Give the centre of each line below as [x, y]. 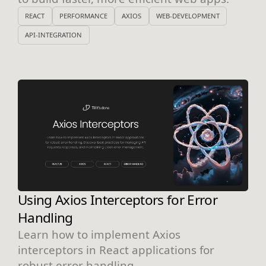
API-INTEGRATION [54, 35]
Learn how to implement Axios [99, 235]
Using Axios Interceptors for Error [118, 200]
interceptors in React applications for [116, 250]
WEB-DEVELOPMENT [188, 16]
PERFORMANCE [83, 16]
